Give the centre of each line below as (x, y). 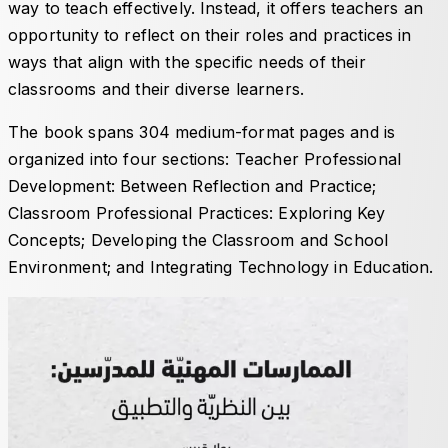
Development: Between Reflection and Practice (190, 185)
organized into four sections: (121, 158)
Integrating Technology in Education (289, 266)
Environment (57, 266)
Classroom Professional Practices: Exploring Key (197, 212)
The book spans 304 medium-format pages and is (202, 131)
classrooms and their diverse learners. (159, 88)
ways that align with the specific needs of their (187, 61)
